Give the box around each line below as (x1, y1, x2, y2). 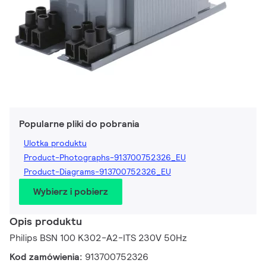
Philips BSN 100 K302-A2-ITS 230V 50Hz (9, 232, 187, 245)
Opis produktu (9, 214, 82, 229)
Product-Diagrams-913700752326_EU (24, 166, 171, 178)
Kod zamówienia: (9, 251, 85, 264)
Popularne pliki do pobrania (19, 118, 140, 131)
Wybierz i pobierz (33, 185, 108, 198)
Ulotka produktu (24, 138, 87, 149)
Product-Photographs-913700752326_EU (24, 152, 186, 163)
